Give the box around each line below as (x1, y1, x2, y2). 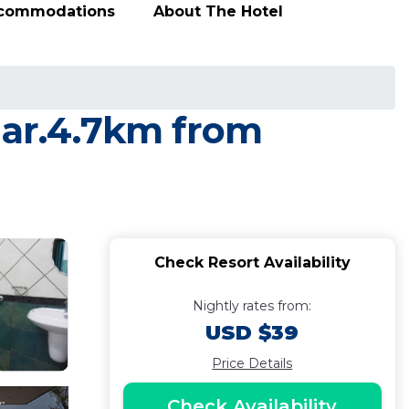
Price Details (212, 355, 293, 372)
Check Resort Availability (153, 254, 351, 271)
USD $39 (205, 320, 299, 345)
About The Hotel (153, 2, 283, 20)
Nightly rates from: (193, 298, 312, 314)
